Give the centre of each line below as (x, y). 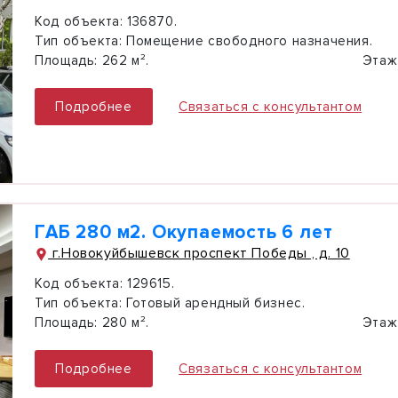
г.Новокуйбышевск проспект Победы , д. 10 (199, 253)
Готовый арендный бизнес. (214, 303)
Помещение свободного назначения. (247, 41)
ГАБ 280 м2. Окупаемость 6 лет (184, 232)
